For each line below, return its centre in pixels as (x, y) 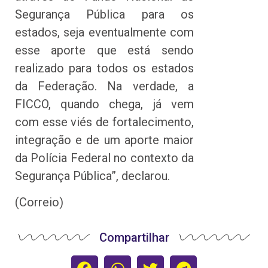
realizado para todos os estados (104, 68)
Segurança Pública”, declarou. (92, 176)
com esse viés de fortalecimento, (104, 122)
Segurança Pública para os (104, 14)
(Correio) (39, 202)
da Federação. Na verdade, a (104, 86)
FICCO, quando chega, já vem (104, 104)
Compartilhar (134, 238)
